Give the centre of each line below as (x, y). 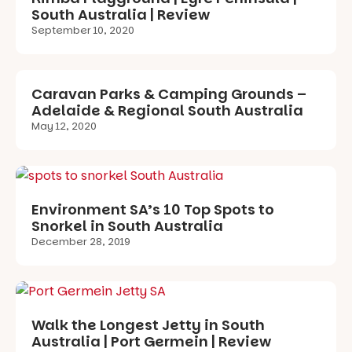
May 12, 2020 (64, 126)
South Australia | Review (121, 14)
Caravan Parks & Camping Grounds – (169, 93)
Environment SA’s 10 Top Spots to (153, 209)
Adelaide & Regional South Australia (167, 110)
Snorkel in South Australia (127, 225)
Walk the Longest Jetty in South (148, 324)
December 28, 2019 (81, 241)
